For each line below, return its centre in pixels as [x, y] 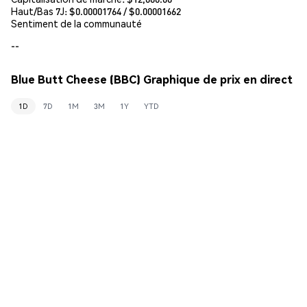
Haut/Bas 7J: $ [43, 11]
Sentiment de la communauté [76, 23]
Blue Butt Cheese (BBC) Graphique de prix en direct [152, 79]
